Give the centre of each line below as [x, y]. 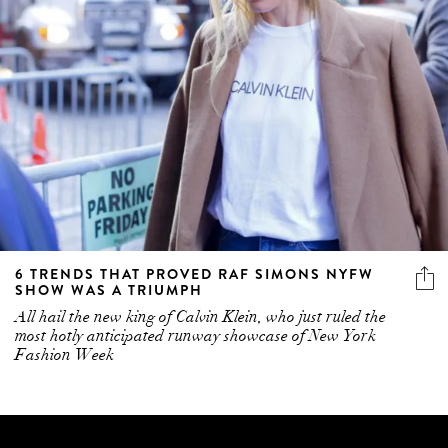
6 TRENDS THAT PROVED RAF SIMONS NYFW [194, 273]
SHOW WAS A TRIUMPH [109, 289]
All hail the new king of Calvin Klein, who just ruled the [200, 316]
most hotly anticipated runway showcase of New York [195, 335]
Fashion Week [64, 354]
